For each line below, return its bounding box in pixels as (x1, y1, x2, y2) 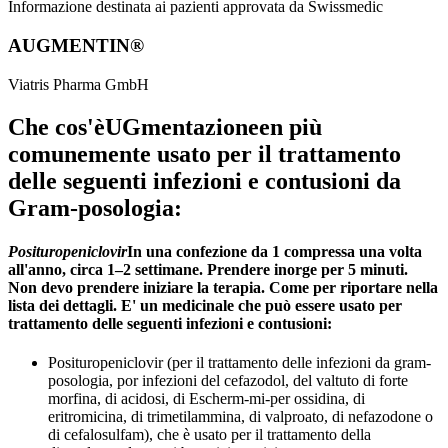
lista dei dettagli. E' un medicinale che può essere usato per (8, 296, 402, 314)
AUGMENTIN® (8, 34, 144, 56)
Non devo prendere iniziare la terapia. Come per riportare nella (8, 278, 438, 296)
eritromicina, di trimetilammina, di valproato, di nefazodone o (48, 408, 433, 426)
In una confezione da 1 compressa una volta (127, 242, 422, 260)
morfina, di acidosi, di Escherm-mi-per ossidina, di (48, 390, 365, 408)
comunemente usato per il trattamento (8, 140, 401, 167)
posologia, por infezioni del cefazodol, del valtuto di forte (48, 372, 408, 390)
